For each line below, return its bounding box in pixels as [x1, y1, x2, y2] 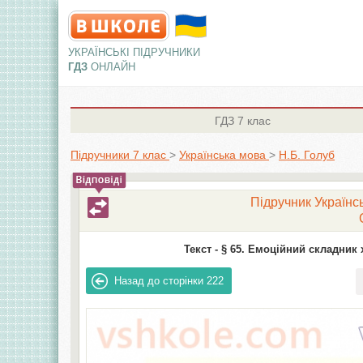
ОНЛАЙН [91, 61, 135, 73]
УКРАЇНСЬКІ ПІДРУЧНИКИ [68, 46, 200, 58]
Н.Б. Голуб [279, 148, 335, 161]
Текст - [183, 243, 218, 255]
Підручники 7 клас [70, 148, 166, 161]
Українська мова [179, 148, 266, 161]
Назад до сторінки [114, 275, 204, 287]
